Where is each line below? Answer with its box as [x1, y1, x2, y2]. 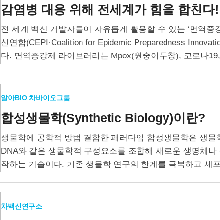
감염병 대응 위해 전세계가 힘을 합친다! [1, 2, 219, 16]
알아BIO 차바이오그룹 [1, 94, 72, 102]
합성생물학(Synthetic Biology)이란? [1, 111, 205, 125]
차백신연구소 [1, 202, 44, 210]
